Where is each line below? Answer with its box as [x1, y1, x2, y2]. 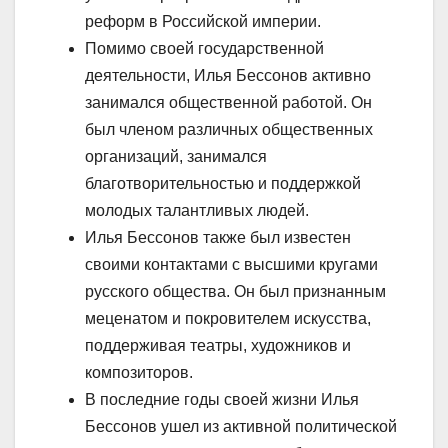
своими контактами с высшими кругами [85, 256, 378, 274]
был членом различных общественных [85, 121, 373, 139]
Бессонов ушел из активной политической [85, 418, 397, 436]
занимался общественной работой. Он [85, 94, 372, 112]
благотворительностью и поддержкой [85, 175, 361, 193]
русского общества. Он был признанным [85, 283, 386, 301]
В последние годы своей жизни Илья [85, 391, 359, 409]
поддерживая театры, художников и [85, 337, 351, 355]
